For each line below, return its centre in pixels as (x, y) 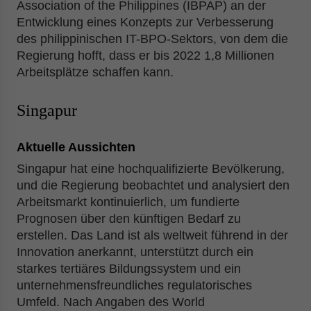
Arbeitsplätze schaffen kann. (95, 72)
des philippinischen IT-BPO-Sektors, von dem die (152, 39)
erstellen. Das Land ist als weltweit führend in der (152, 235)
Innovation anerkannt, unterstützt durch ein (135, 252)
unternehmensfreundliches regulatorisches (134, 285)
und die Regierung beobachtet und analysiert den (153, 185)
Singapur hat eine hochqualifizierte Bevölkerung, (151, 169)
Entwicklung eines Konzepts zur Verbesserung (145, 22)
